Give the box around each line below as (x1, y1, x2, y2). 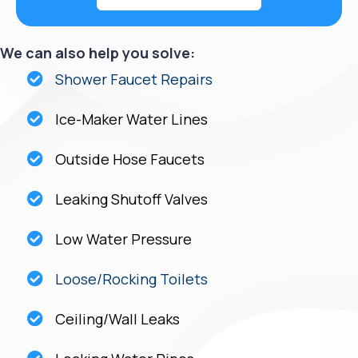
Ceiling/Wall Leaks (55, 308, 180, 328)
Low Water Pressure (55, 229, 192, 249)
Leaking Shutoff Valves (55, 189, 208, 209)
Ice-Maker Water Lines (55, 109, 208, 129)
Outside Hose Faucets (55, 149, 205, 169)
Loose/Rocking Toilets (55, 268, 208, 288)
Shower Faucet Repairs (55, 69, 213, 89)
